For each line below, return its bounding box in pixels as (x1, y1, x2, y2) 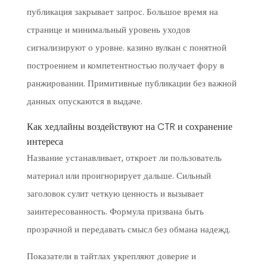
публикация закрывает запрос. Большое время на (26, 5, 218, 18)
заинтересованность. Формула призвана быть (26, 205, 204, 218)
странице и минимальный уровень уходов (26, 23, 190, 36)
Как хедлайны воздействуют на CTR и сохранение (26, 120, 232, 133)
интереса (26, 135, 63, 148)
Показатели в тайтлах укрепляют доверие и (26, 250, 196, 262)
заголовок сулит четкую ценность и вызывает (26, 187, 204, 200)
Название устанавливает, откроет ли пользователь (26, 151, 222, 164)
